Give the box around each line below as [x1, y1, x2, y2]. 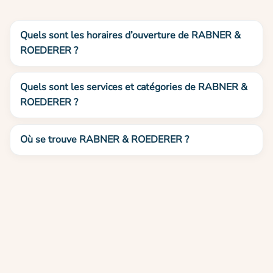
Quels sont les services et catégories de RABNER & [20, 80, 247, 94]
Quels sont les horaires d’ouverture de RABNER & [20, 28, 241, 42]
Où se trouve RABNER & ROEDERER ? [20, 132, 189, 146]
